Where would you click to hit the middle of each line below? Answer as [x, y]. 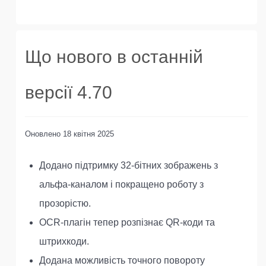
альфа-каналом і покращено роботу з [121, 184]
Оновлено [44, 134]
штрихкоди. [64, 241]
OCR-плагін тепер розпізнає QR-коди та [127, 222]
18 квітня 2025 [88, 134]
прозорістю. [65, 203]
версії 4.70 [69, 92]
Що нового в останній [114, 57]
